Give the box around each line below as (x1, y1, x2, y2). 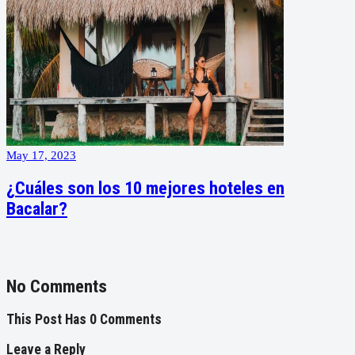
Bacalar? (6, 198, 67, 219)
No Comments (6, 276, 107, 297)
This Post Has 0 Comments (6, 311, 162, 328)
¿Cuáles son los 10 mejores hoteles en (6, 177, 284, 199)
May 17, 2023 (6, 149, 76, 162)
